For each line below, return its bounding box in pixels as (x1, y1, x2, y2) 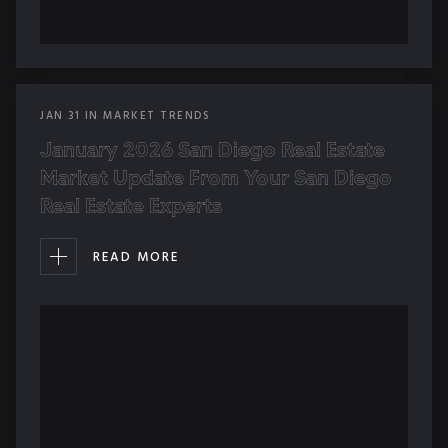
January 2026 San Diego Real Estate (40, 137, 385, 163)
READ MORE (93, 246, 179, 268)
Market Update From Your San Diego (40, 165, 392, 191)
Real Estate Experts (40, 193, 222, 219)
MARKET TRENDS (102, 107, 210, 126)
